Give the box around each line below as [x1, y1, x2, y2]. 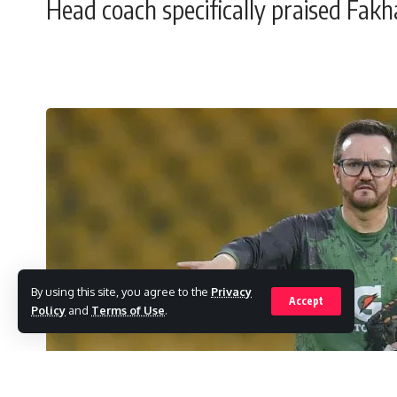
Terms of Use [91, 303, 165, 317]
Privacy [211, 284, 252, 299]
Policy [31, 303, 66, 317]
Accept [289, 294, 323, 307]
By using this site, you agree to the [31, 284, 211, 299]
